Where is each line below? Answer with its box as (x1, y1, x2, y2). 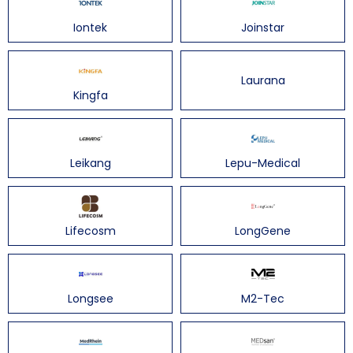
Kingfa (72, 87, 108, 104)
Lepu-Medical (225, 155, 300, 172)
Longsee (67, 291, 113, 307)
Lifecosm (65, 223, 116, 240)
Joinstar (241, 20, 284, 36)
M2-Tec (241, 291, 284, 307)
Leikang (69, 155, 111, 172)
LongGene (235, 223, 291, 240)
